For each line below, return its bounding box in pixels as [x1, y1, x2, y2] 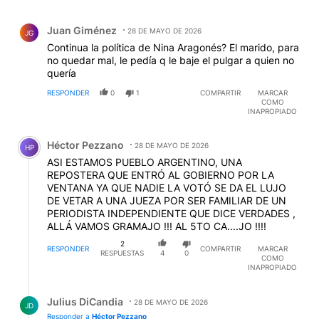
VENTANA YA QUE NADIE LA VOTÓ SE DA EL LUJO [47, 182, 286, 194]
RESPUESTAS [100, 249, 145, 258]
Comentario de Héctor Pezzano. [11, 127, 185, 142]
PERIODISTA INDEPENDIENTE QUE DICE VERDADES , [47, 207, 296, 220]
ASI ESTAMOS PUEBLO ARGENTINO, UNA [47, 156, 242, 169]
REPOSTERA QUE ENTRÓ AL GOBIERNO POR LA [47, 169, 274, 182]
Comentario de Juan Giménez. [11, 13, 175, 27]
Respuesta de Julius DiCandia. [11, 283, 174, 298]
